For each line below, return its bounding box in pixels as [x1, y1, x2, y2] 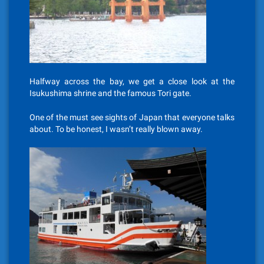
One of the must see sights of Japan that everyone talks [29, 113, 235, 122]
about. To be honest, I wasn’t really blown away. [29, 124, 203, 134]
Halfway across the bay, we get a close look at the [29, 77, 235, 86]
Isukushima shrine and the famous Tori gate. [29, 88, 192, 98]
